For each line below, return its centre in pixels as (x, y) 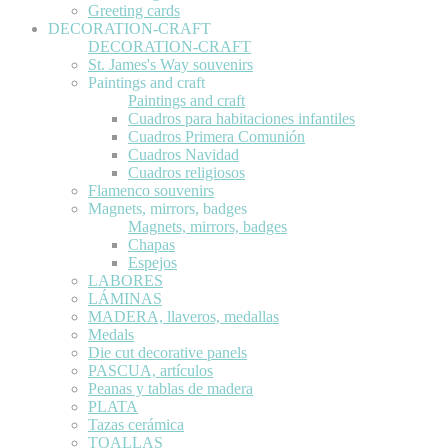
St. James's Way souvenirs (170, 64)
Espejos (152, 262)
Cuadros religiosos (186, 172)
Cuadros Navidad (183, 154)
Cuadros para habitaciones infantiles (241, 118)
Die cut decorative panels (167, 352)
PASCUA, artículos (150, 370)
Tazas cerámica (136, 424)
